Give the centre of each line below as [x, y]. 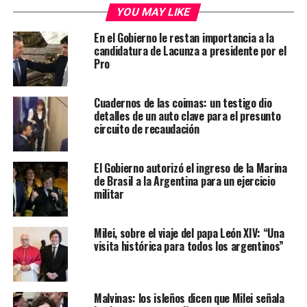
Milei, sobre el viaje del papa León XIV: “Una [189, 233]
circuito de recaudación [146, 128]
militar [109, 194]
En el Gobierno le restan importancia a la [184, 37]
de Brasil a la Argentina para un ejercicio [184, 181]
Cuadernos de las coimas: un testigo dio [183, 102]
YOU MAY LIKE [154, 12]
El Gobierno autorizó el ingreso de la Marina [190, 168]
